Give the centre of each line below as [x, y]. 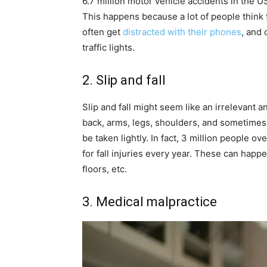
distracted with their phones [182, 32]
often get [103, 32]
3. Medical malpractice [150, 201]
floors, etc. [105, 169]
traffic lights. [108, 47]
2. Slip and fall [124, 80]
